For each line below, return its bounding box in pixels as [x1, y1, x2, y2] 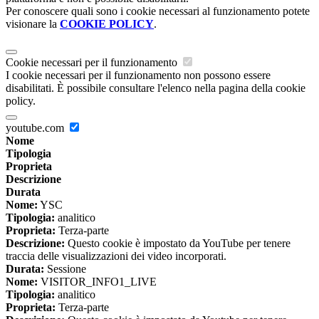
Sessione [44, 263, 86, 276]
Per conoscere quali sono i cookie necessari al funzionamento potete [6, 5, 310, 18]
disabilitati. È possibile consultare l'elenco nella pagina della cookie [6, 82, 305, 95]
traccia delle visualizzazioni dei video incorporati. [6, 250, 226, 263]
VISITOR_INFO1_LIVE [38, 276, 157, 288]
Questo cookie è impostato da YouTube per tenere [65, 237, 291, 250]
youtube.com [6, 122, 67, 135]
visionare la [6, 18, 60, 31]
